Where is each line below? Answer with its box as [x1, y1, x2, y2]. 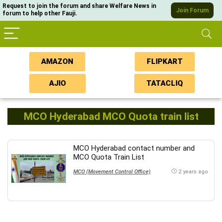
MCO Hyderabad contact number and [73, 144, 195, 153]
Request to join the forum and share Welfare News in [2, 2, 156, 9]
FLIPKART [146, 57, 183, 66]
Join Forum [176, 7, 209, 14]
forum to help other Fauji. [2, 10, 77, 17]
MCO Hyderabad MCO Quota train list [23, 111, 199, 122]
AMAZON [41, 57, 74, 66]
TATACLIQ [146, 79, 183, 88]
